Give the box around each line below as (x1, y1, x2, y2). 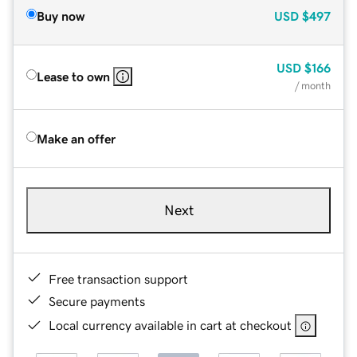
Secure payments (49, 294, 145, 308)
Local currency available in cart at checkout (49, 318, 292, 331)
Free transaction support (49, 272, 188, 285)
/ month (295, 80, 331, 91)
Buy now (37, 9, 84, 22)
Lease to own (37, 69, 110, 83)
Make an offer (37, 131, 116, 145)
